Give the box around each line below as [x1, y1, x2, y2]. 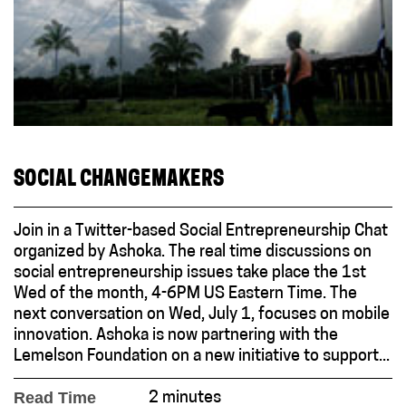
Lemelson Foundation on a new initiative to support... [14, 348, 390, 366]
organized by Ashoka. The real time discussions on [14, 244, 372, 262]
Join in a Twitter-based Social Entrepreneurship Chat [14, 223, 388, 241]
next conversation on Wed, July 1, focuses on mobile [14, 306, 390, 324]
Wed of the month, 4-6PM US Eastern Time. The [14, 285, 357, 304]
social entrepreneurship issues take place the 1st [14, 265, 366, 283]
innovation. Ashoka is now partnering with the [14, 327, 338, 345]
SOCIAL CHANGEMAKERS [14, 170, 224, 192]
